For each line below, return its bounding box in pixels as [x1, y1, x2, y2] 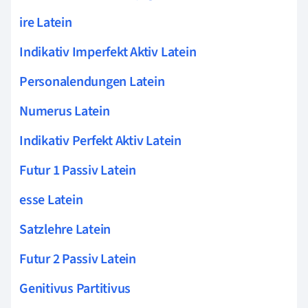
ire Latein [19, 12, 72, 32]
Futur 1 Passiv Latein [19, 160, 136, 180]
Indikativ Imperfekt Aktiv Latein [19, 42, 197, 62]
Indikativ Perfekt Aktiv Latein [19, 131, 181, 151]
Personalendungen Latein [19, 71, 165, 91]
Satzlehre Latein [19, 219, 111, 239]
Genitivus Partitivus [19, 278, 131, 298]
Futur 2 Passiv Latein [19, 249, 136, 269]
